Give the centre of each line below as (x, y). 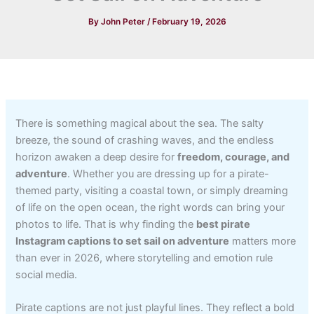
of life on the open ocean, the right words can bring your (150, 207)
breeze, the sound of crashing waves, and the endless (145, 140)
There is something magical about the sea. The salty (140, 123)
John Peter (124, 21)
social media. (47, 274)
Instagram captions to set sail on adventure (123, 241)
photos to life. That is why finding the (106, 224)
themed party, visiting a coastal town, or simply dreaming (152, 190)
